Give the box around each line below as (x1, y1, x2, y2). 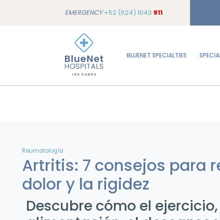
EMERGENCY (65, 8, 104, 17)
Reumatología (22, 147, 63, 155)
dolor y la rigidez (22, 173, 149, 195)
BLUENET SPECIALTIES (127, 51, 187, 59)
